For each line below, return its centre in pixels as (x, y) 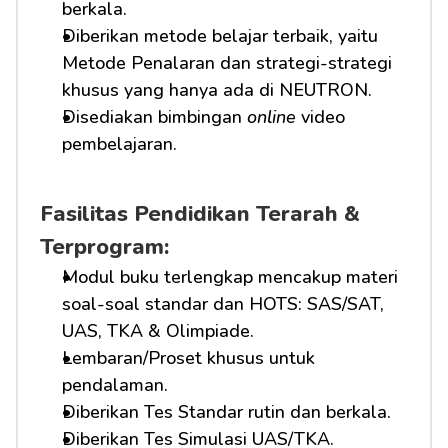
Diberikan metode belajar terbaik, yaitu (220, 36)
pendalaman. (115, 385)
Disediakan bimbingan (154, 117)
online (271, 117)
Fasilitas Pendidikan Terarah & (200, 214)
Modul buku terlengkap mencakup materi (230, 277)
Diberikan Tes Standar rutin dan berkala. (226, 412)
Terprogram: (104, 247)
